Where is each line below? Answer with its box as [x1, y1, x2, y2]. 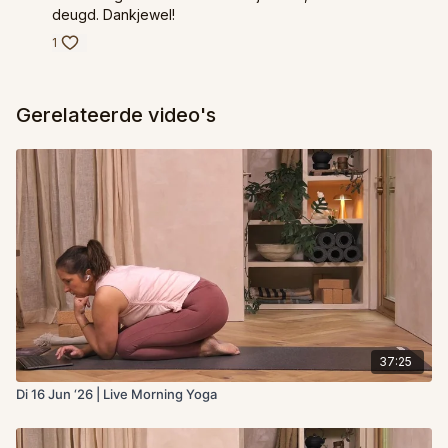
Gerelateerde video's [16, 103, 216, 128]
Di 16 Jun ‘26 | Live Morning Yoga [16, 386, 217, 403]
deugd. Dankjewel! [52, 6, 175, 24]
